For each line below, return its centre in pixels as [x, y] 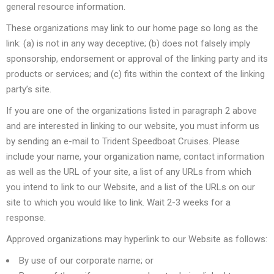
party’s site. [29, 89]
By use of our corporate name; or [86, 261]
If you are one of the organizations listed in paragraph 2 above [131, 111]
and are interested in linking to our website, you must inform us [133, 126]
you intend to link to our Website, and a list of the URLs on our [131, 187]
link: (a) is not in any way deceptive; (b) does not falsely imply [128, 43]
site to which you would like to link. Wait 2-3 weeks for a [118, 202]
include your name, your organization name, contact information [135, 157]
